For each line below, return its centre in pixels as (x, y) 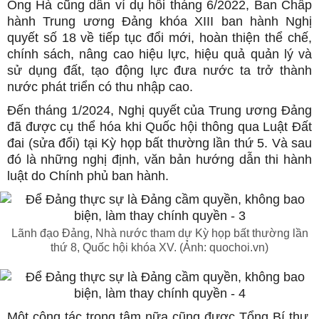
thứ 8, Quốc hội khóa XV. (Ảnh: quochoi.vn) (159, 247)
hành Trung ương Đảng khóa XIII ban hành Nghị (159, 21)
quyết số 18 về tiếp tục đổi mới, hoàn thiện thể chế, (159, 38)
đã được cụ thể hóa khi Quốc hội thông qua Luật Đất (159, 127)
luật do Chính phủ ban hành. (88, 176)
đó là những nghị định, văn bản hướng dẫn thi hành (159, 159)
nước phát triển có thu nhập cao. (100, 87)
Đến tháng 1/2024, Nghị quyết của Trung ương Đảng (159, 110)
